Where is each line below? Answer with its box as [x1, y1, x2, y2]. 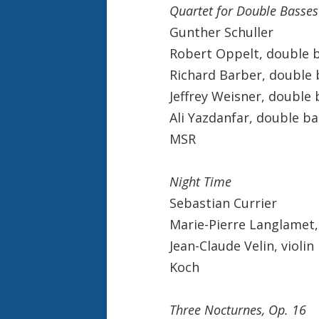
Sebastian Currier [169, 194, 277, 211]
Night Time [169, 172, 231, 190]
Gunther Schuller [169, 23, 273, 41]
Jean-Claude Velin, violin [169, 236, 314, 254]
